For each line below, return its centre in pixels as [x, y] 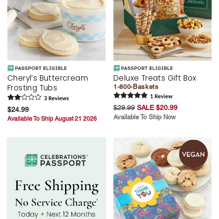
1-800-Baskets [136, 87]
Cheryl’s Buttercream [48, 78]
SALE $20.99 [157, 107]
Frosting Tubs [33, 88]
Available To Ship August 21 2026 [52, 119]
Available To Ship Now [144, 117]
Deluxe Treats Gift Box [155, 78]
